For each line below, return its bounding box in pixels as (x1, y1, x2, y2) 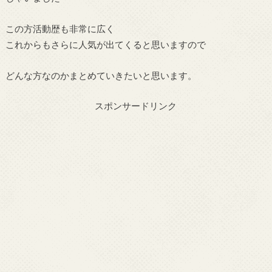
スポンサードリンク (95, 100, 177, 112)
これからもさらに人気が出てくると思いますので (5, 38, 206, 50)
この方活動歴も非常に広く (5, 22, 115, 34)
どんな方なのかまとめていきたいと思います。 (5, 69, 197, 81)
